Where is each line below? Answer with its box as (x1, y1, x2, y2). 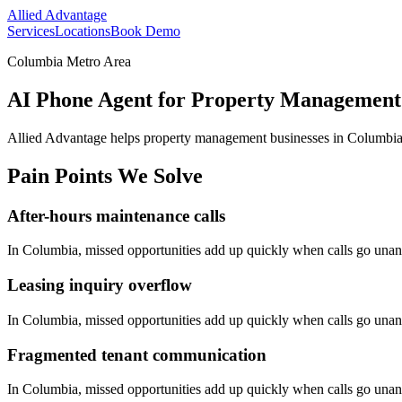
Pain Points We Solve (7, 163, 203, 188)
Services (7, 23, 55, 39)
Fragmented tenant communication (7, 345, 267, 364)
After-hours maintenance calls (7, 205, 225, 225)
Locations (55, 23, 110, 39)
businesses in (267, 129, 347, 145)
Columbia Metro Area (7, 54, 131, 69)
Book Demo (110, 23, 180, 39)
